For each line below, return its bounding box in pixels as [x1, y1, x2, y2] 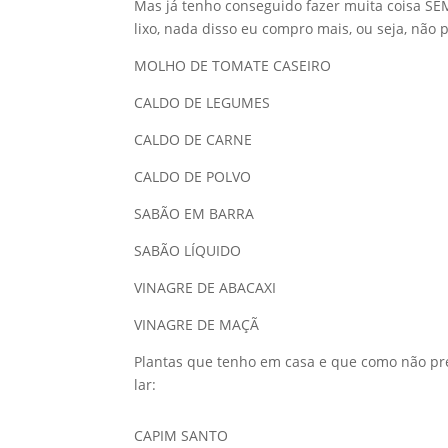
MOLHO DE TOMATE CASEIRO [134, 56, 332, 76]
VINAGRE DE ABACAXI [134, 278, 277, 298]
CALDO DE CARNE [134, 130, 253, 150]
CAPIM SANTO [134, 426, 229, 446]
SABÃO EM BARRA [134, 204, 255, 224]
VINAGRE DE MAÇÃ [134, 315, 260, 335]
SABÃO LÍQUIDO [134, 241, 242, 261]
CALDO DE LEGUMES [134, 93, 271, 113]
